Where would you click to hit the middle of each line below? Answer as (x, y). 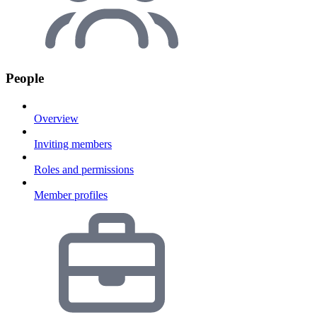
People (25, 79)
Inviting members (73, 144)
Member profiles (71, 195)
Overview (56, 119)
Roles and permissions (84, 169)
